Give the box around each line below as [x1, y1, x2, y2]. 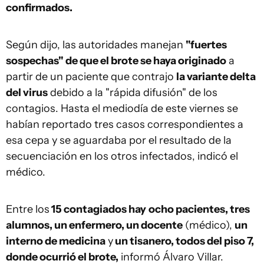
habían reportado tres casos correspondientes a [6, 118, 243, 131]
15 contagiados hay [49, 203, 146, 216]
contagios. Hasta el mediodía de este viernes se [6, 102, 238, 115]
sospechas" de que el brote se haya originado [6, 54, 226, 67]
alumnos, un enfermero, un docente [6, 219, 183, 232]
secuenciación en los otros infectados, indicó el [6, 150, 238, 163]
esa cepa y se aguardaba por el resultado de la [6, 134, 232, 147]
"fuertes [186, 38, 227, 51]
